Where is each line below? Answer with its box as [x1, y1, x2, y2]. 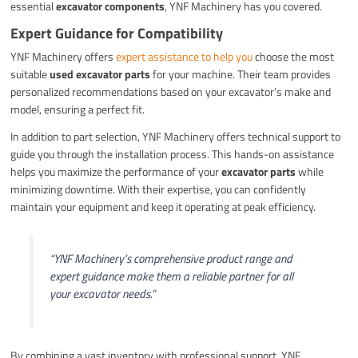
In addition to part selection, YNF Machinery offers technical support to [10, 127, 341, 145]
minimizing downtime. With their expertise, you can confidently [10, 180, 307, 197]
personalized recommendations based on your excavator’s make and [10, 82, 332, 100]
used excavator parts [50, 65, 151, 82]
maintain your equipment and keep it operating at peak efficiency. [10, 197, 316, 215]
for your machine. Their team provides [150, 65, 332, 82]
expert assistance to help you [116, 47, 253, 65]
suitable [10, 65, 50, 82]
